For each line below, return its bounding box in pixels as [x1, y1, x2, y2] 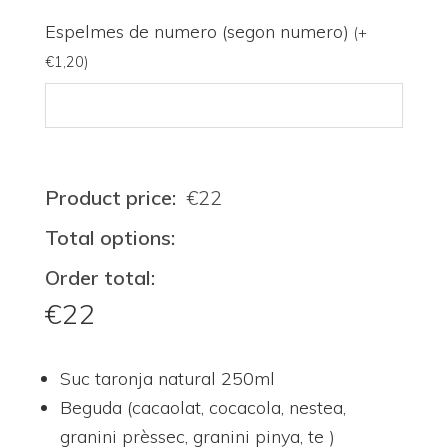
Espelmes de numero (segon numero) [44, 20, 354, 43]
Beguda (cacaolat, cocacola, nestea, [59, 396, 346, 420]
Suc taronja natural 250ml [59, 367, 275, 391]
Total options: [44, 225, 175, 250]
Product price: [44, 185, 176, 210]
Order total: [44, 265, 155, 290]
